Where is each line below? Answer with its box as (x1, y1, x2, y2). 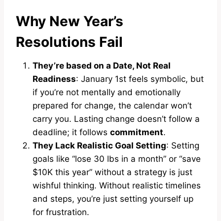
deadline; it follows (33, 127, 110, 137)
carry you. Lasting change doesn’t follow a (33, 113, 200, 124)
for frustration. (33, 207, 89, 217)
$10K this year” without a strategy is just (33, 167, 192, 177)
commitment (110, 127, 163, 137)
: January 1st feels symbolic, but (76, 74, 204, 84)
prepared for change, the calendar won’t (33, 100, 192, 110)
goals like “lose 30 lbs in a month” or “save (33, 153, 201, 164)
